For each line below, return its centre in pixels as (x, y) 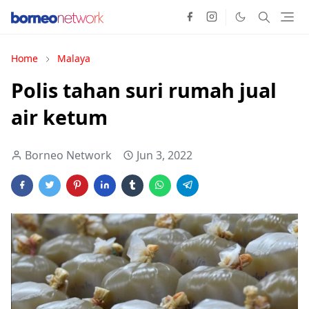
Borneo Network (68, 155)
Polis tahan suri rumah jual (144, 90)
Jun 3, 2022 (165, 155)
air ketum (59, 117)
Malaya (74, 58)
